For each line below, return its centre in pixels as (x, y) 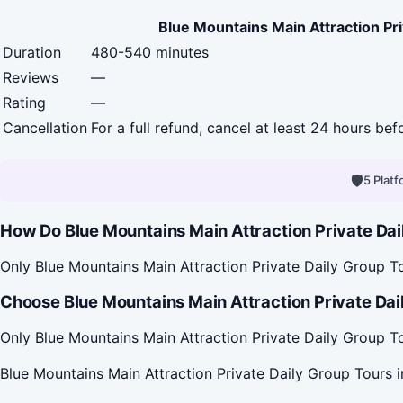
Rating (24, 102)
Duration (32, 52)
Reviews (31, 77)
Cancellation (45, 127)
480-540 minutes (150, 52)
